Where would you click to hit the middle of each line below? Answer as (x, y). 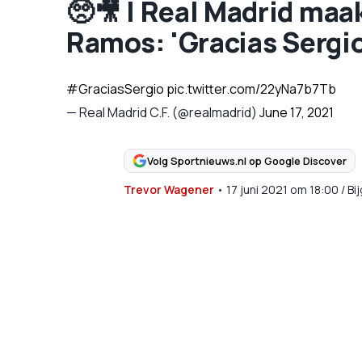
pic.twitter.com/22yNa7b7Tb (251, 89)
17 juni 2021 (257, 189)
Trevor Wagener (168, 189)
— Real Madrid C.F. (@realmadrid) (163, 112)
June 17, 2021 (297, 112)
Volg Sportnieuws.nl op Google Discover (246, 160)
